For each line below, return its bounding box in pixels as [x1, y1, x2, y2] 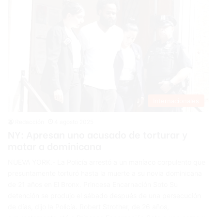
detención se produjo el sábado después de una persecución [8, 191, 201, 200]
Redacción [15, 118, 45, 126]
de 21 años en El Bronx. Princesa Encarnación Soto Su [8, 180, 178, 189]
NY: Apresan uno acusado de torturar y [8, 127, 188, 141]
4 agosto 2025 [54, 118, 94, 126]
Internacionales [153, 97, 199, 105]
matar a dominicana [8, 139, 102, 153]
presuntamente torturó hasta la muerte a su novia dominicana [8, 169, 202, 178]
